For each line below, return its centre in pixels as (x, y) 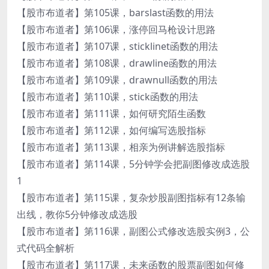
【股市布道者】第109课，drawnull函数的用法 (117, 80)
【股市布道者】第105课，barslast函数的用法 (115, 12)
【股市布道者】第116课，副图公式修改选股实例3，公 (133, 231)
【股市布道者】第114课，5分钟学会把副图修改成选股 (133, 164)
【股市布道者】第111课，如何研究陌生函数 (111, 113)
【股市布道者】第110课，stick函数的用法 (107, 96)
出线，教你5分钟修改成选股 (77, 214)
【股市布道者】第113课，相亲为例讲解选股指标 (121, 147)
